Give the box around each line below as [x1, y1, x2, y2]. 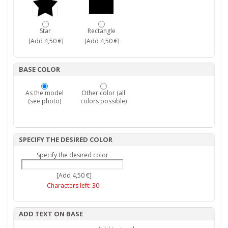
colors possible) [80, 97, 127, 106]
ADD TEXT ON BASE [19, 209, 83, 219]
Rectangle [87, 26, 116, 36]
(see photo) [27, 97, 61, 106]
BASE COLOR [19, 65, 60, 74]
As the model [25, 89, 64, 98]
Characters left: [47, 181, 92, 190]
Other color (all [81, 89, 125, 98]
